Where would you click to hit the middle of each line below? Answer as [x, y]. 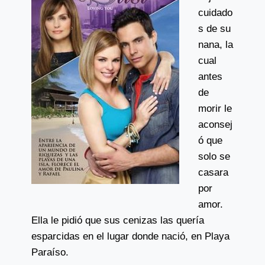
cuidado [215, 13]
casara [213, 172]
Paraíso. [50, 252]
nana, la [215, 45]
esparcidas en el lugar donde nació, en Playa [130, 236]
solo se [214, 156]
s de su [214, 29]
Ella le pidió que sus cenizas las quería [117, 220]
